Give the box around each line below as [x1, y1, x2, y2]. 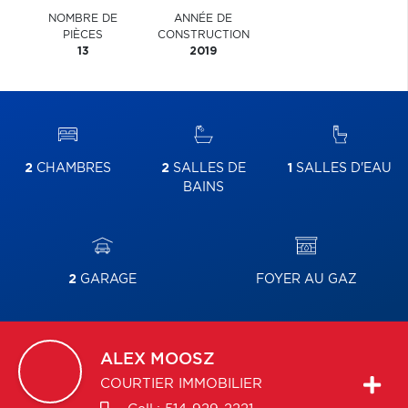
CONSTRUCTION [157, 29, 250, 40]
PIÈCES [63, 29, 104, 40]
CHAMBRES [33, 162, 112, 175]
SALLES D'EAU [292, 162, 393, 175]
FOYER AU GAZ [255, 273, 357, 286]
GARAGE [76, 273, 137, 286]
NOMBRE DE [48, 13, 118, 24]
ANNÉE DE [174, 13, 233, 24]
